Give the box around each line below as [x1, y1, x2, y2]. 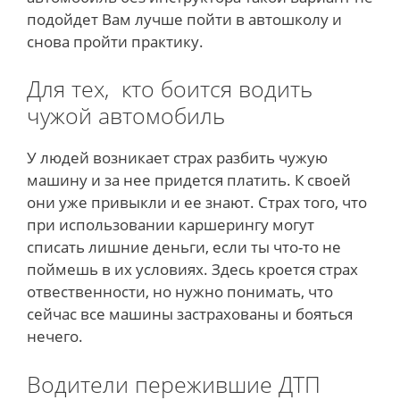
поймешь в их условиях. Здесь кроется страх [27, 259, 358, 280]
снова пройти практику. [27, 30, 204, 52]
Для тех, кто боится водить [27, 73, 312, 104]
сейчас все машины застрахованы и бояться [27, 304, 353, 325]
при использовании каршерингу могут [27, 214, 314, 236]
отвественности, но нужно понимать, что [27, 281, 333, 303]
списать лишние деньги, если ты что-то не [27, 237, 341, 258]
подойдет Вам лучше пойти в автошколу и [27, 8, 342, 29]
